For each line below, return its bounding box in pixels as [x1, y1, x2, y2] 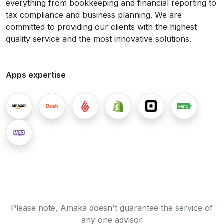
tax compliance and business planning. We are [6, 10, 182, 20]
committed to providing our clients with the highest [6, 22, 197, 32]
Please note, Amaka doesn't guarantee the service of [11, 203, 213, 213]
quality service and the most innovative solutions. [6, 34, 191, 44]
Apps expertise [6, 70, 66, 80]
